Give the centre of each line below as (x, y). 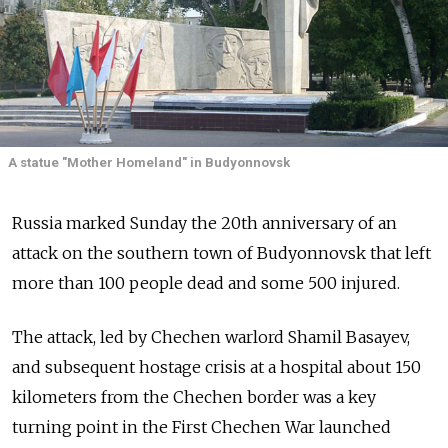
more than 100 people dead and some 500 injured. (206, 282)
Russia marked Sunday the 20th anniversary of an (204, 222)
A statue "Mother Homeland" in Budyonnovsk (149, 163)
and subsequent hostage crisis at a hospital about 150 (216, 366)
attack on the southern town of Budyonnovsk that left (221, 252)
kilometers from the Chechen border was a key (194, 396)
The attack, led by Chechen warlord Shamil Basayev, (211, 336)
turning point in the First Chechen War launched (201, 426)
